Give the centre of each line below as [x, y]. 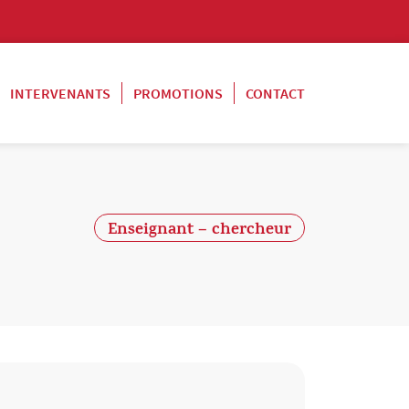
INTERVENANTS [60, 93]
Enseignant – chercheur [199, 231]
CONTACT [275, 93]
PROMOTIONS [178, 93]
